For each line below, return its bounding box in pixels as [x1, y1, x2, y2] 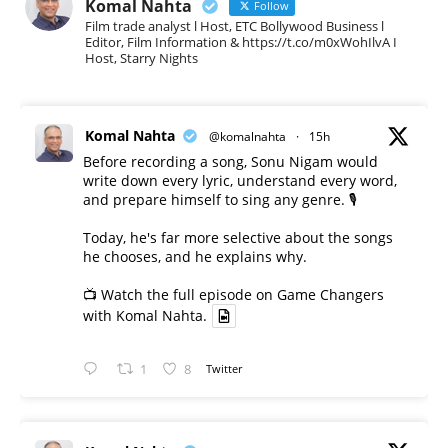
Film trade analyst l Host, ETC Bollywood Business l [85, 16, 384, 35]
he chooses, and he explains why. [83, 246, 307, 266]
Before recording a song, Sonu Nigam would [83, 151, 378, 171]
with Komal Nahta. [83, 306, 207, 326]
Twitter [206, 361, 243, 377]
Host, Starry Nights [85, 48, 198, 67]
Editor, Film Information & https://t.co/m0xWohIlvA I [85, 32, 397, 51]
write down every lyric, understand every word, [83, 170, 397, 190]
